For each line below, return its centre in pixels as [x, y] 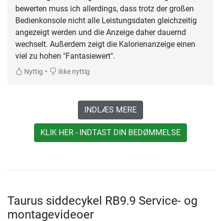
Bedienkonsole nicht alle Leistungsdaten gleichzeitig [106, 21]
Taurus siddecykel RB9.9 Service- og [102, 201]
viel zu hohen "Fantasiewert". [65, 56]
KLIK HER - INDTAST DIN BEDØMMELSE [110, 133]
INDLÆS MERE [110, 110]
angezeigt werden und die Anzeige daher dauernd [101, 33]
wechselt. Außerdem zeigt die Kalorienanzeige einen [105, 44]
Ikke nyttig [73, 72]
